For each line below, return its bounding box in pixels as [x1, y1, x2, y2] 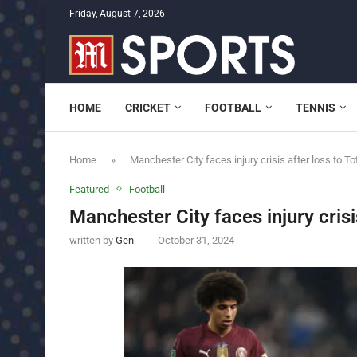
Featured [69, 182, 109, 195]
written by [69, 233, 116, 246]
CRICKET [125, 100, 171, 114]
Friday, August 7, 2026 [69, 8, 165, 19]
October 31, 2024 [158, 233, 234, 246]
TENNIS [296, 100, 335, 114]
